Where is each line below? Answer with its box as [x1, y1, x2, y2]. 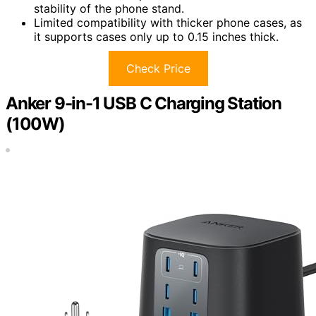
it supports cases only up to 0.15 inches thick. [34, 29, 279, 44]
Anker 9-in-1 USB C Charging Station [6, 92, 281, 114]
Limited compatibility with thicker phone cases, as [34, 15, 302, 30]
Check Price [126, 61, 190, 75]
